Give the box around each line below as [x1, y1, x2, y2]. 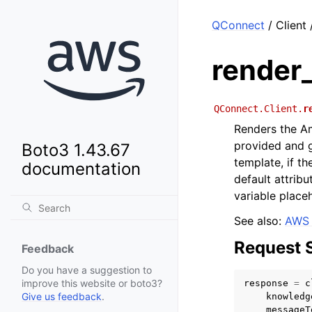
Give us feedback [22, 290, 102, 303]
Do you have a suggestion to [22, 264, 152, 276]
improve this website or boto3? [22, 277, 162, 290]
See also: [234, 214, 285, 228]
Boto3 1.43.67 [22, 140, 130, 161]
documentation [22, 159, 141, 180]
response [244, 278, 288, 288]
